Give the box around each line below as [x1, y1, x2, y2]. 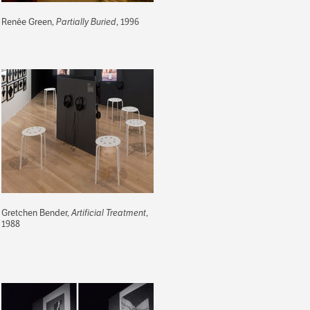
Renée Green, [1, 15, 56, 28]
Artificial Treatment [71, 206, 146, 219]
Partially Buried [56, 15, 116, 28]
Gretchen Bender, [1, 206, 71, 219]
